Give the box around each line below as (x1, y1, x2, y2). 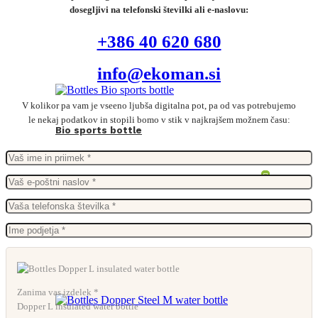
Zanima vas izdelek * (17, 286, 99, 297)
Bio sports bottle (55, 124, 142, 136)
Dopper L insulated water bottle (17, 300, 138, 312)
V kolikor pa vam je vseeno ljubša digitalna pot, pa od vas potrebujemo (22, 99, 296, 111)
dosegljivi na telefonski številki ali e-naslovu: (70, 4, 248, 15)
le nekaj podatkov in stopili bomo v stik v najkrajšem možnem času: (28, 114, 290, 125)
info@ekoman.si (97, 63, 221, 83)
